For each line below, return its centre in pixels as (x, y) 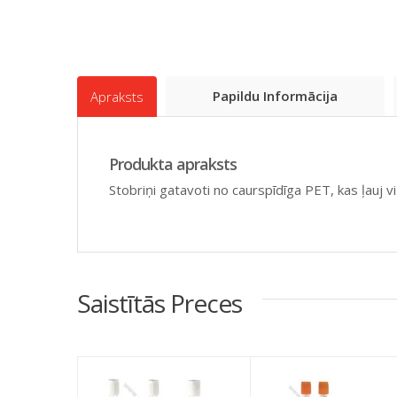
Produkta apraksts (173, 163)
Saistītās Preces (160, 303)
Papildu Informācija (275, 95)
